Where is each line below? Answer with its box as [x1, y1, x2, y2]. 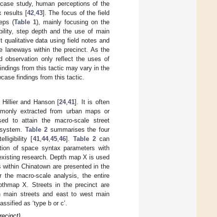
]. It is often [75, 98, 110, 106]
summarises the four [47, 126, 110, 134]
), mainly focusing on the [36, 18, 109, 26]
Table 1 [14, 18, 36, 26]
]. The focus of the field [42, 9, 110, 17]
